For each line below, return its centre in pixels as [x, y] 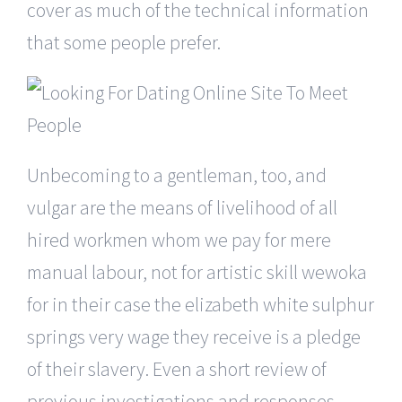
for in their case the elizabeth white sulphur [201, 304]
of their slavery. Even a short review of [177, 368]
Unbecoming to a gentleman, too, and [177, 175]
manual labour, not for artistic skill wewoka [197, 271]
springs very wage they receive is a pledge [194, 336]
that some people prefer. [124, 42]
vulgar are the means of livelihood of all [182, 207]
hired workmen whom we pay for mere [179, 239]
